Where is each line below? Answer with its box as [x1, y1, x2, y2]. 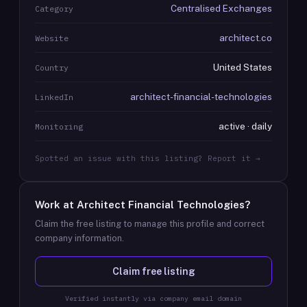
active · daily [219, 121, 272, 132]
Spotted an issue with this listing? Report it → [35, 153, 260, 163]
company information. [35, 233, 124, 243]
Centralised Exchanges [171, 3, 272, 14]
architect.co [219, 32, 272, 43]
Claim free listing [112, 266, 195, 277]
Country [35, 62, 69, 73]
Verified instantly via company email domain [65, 294, 242, 303]
